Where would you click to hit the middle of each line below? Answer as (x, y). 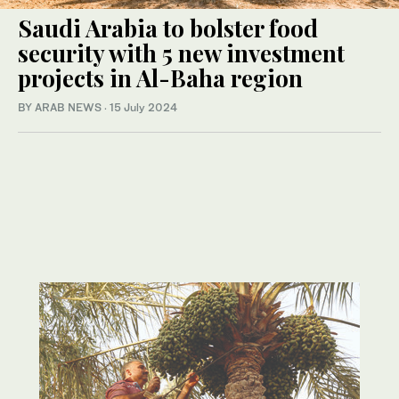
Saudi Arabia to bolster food (168, 28)
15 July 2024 (143, 108)
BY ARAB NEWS (61, 108)
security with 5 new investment (181, 53)
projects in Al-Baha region (163, 78)
